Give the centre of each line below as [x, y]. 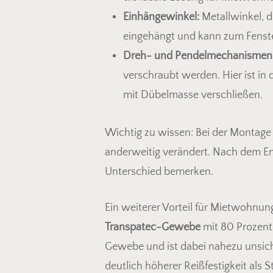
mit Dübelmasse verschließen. [193, 95]
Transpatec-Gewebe [153, 227]
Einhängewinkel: [161, 17]
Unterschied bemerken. [159, 172]
